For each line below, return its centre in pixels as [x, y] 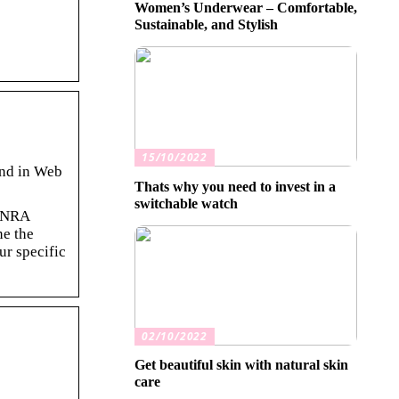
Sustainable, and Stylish [206, 24]
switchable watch [186, 203]
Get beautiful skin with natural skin [241, 365]
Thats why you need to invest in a [235, 186]
